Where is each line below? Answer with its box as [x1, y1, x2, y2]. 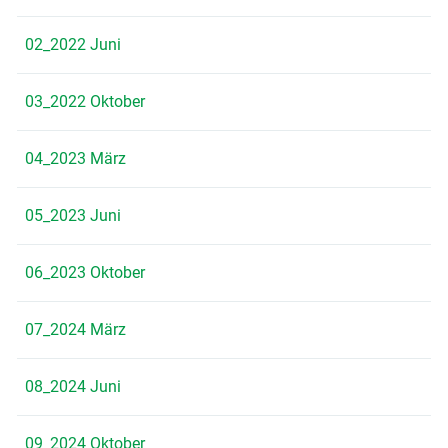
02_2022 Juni [25, 34, 121, 54]
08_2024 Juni [25, 376, 121, 396]
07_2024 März [25, 319, 126, 339]
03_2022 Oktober [25, 91, 145, 111]
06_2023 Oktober [25, 262, 145, 282]
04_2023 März [25, 148, 126, 168]
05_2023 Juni [25, 205, 121, 225]
